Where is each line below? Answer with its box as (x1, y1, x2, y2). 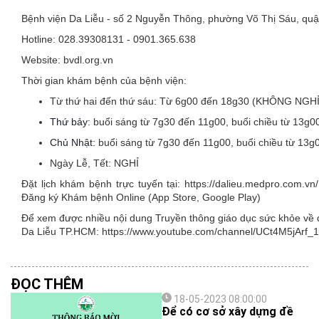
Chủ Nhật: (50, 137, 98, 148)
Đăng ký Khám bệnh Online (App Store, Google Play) (21, 192, 261, 203)
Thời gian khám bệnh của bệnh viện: (21, 75, 187, 86)
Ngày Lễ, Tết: (50, 157, 114, 169)
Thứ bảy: (50, 116, 93, 127)
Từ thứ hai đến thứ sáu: (50, 95, 159, 107)
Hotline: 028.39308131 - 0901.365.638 (21, 33, 196, 45)
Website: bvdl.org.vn (21, 54, 113, 66)
